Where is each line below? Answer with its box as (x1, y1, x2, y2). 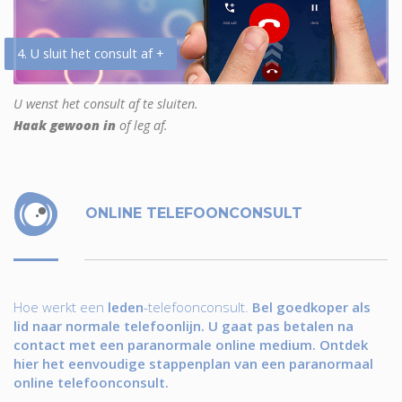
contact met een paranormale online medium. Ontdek (13, 335, 368, 354)
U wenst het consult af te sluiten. (13, 94, 198, 112)
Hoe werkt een (13, 297, 108, 316)
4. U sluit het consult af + (17, 44, 164, 62)
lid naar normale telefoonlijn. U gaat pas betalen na (13, 316, 354, 335)
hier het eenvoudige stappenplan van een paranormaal (13, 354, 373, 372)
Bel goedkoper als (252, 297, 371, 316)
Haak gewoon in (13, 116, 116, 134)
